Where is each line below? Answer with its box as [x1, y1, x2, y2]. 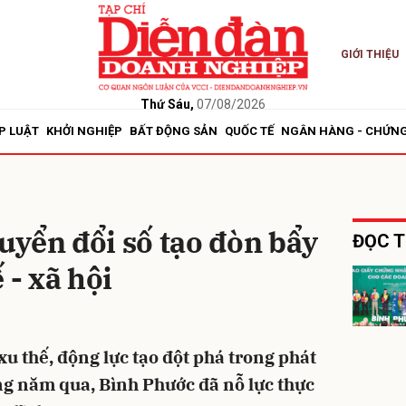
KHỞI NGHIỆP [46, 124, 122, 138]
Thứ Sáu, [140, 96, 194, 111]
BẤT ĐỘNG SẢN [130, 124, 217, 138]
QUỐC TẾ [225, 124, 274, 138]
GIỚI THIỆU [340, 48, 399, 61]
